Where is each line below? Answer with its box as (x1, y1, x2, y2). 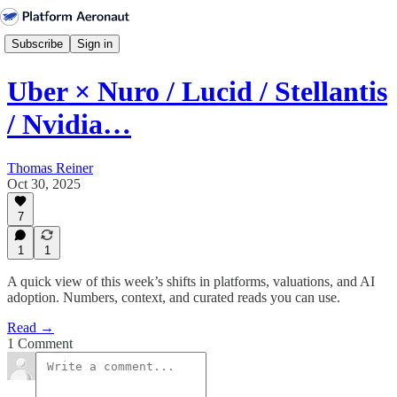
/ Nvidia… (7, 108, 131, 141)
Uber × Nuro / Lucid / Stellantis (7, 75, 387, 108)
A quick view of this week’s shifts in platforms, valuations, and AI (7, 274, 375, 289)
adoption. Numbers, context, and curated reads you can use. (7, 290, 340, 305)
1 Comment (7, 336, 73, 351)
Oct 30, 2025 (7, 175, 81, 191)
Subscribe (12, 36, 63, 51)
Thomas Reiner (7, 160, 93, 175)
